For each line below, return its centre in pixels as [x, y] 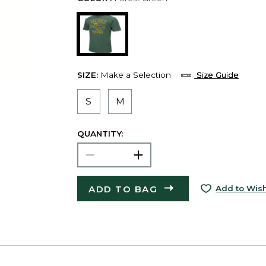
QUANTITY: [100, 134]
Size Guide [218, 75]
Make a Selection [135, 75]
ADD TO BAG [123, 189]
